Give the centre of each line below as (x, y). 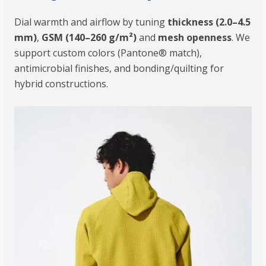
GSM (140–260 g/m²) (89, 37)
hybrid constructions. (61, 83)
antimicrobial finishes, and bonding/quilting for (119, 68)
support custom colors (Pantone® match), (108, 53)
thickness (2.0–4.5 (209, 22)
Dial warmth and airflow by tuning (91, 22)
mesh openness (195, 37)
